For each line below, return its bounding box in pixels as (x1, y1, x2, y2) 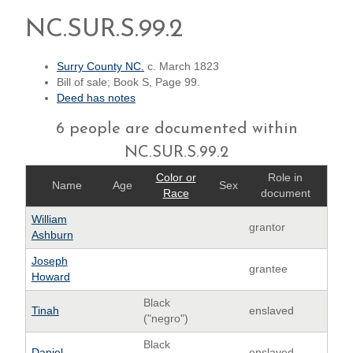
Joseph (31, 255, 68, 267)
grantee (248, 262, 288, 275)
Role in (268, 171, 303, 184)
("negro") (143, 312, 188, 325)
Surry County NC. (57, 61, 144, 73)
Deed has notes (57, 92, 136, 105)
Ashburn (31, 229, 73, 241)
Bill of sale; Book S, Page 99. (57, 76, 200, 89)
